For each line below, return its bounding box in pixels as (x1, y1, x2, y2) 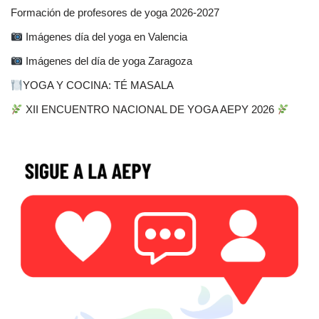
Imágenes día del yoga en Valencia (23, 31, 188, 43)
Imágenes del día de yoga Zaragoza (23, 55, 193, 68)
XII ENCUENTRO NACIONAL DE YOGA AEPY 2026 (23, 103, 278, 116)
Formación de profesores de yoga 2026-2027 (11, 6, 219, 19)
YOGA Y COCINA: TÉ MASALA (23, 79, 174, 92)
